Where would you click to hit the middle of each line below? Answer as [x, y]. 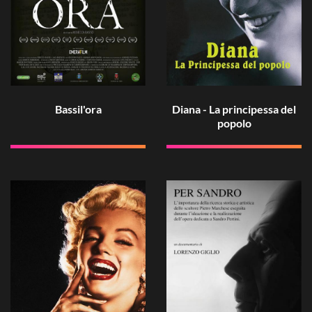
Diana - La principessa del [234, 109]
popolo [234, 123]
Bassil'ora [78, 109]
